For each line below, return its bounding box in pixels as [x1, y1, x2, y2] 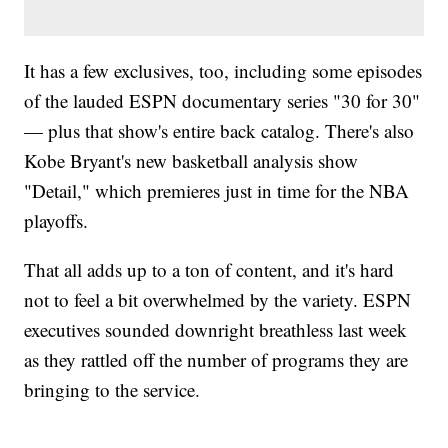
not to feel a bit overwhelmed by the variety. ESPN [24, 286, 412, 312]
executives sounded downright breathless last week [24, 316, 408, 342]
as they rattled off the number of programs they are [24, 346, 409, 372]
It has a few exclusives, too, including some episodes [24, 57, 423, 83]
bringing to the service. [24, 376, 201, 402]
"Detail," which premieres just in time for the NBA [24, 177, 410, 203]
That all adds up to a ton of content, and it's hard [24, 256, 395, 282]
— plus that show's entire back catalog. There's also [24, 117, 415, 143]
